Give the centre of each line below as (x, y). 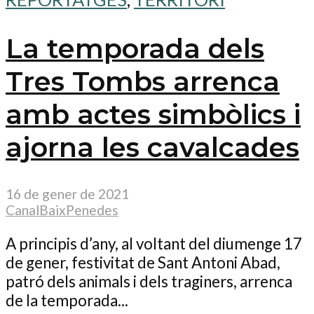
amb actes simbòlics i (153, 114)
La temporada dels (135, 48)
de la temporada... (67, 300)
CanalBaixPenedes (62, 210)
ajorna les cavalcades (152, 147)
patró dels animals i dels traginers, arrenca (149, 281)
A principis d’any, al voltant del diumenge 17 (154, 243)
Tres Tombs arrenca (143, 81)
